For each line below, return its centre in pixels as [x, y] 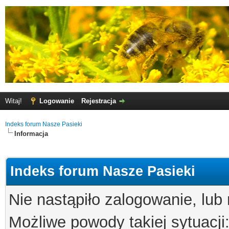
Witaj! [15, 101]
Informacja [31, 134]
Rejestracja [99, 101]
